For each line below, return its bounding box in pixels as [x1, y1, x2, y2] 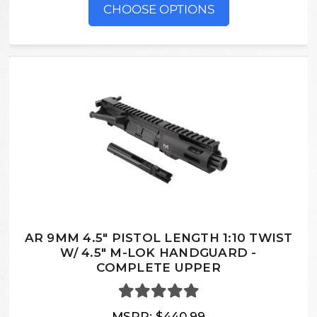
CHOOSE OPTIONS [103, 1, 214, 16]
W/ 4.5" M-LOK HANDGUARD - [60, 245, 257, 260]
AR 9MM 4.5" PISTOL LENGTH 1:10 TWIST [24, 230, 293, 245]
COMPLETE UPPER [96, 260, 221, 275]
